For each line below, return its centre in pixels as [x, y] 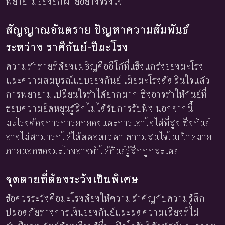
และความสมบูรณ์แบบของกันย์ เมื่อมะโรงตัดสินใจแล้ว [108, 81]
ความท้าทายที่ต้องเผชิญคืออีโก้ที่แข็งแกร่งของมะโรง [105, 67]
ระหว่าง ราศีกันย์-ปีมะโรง [67, 47]
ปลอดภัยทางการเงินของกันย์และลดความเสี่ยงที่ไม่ [103, 213]
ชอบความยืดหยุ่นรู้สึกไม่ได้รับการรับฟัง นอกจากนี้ [100, 109]
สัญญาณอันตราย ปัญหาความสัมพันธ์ [97, 29]
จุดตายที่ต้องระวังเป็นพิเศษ [73, 179]
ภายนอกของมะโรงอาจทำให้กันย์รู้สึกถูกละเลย [93, 151]
